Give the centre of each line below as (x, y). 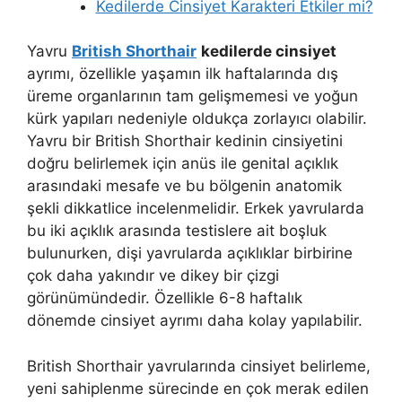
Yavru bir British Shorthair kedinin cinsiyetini (185, 141)
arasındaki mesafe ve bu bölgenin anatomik (184, 186)
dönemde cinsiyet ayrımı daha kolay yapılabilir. (195, 321)
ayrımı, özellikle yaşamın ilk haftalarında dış (183, 74)
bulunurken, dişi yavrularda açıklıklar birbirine (190, 253)
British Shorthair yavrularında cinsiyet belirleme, (199, 366)
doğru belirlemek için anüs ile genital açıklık (183, 164)
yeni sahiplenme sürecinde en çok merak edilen (198, 388)
